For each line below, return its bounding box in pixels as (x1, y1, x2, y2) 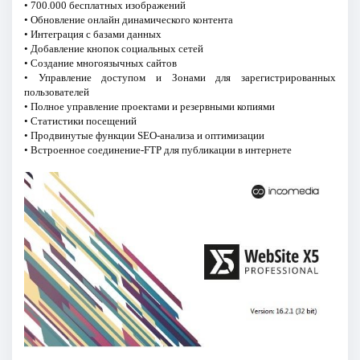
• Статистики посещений (23, 114, 137, 127)
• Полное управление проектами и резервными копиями (23, 100, 275, 112)
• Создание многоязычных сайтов (23, 56, 177, 69)
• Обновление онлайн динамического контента (23, 13, 233, 26)
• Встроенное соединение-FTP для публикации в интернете (23, 143, 292, 156)
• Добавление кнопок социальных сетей (23, 42, 203, 55)
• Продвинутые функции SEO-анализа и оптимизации (23, 129, 264, 141)
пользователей (23, 85, 89, 98)
